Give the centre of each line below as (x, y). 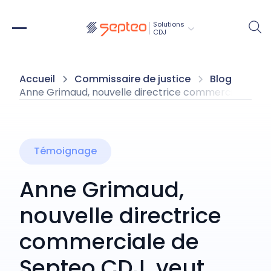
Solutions (168, 24)
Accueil (37, 79)
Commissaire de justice (132, 79)
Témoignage (65, 151)
